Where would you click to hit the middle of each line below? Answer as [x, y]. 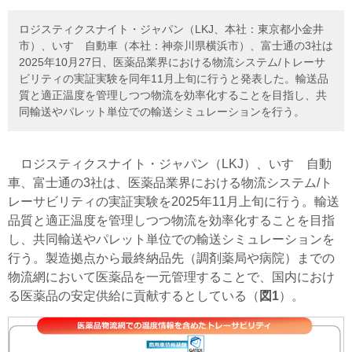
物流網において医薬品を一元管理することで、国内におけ [171, 277]
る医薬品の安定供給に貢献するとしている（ [134, 295]
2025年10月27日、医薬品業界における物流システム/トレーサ [172, 62]
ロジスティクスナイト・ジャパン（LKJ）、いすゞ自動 [170, 163]
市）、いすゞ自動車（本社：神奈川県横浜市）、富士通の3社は [176, 45]
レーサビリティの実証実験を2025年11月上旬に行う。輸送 [174, 201]
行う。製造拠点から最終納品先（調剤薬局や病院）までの [171, 258]
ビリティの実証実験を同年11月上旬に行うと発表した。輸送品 [174, 78]
